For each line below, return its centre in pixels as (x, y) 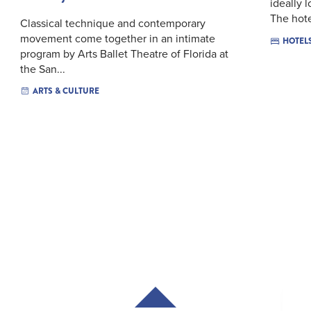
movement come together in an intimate (118, 39)
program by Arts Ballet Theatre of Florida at (124, 54)
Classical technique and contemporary (113, 23)
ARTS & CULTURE (66, 91)
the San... (43, 69)
